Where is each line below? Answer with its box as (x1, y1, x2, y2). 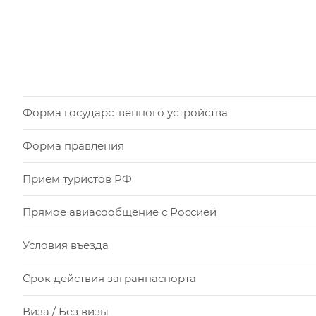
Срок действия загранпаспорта (23, 272, 196, 286)
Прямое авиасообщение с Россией (23, 205, 217, 219)
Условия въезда (23, 238, 109, 253)
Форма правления (23, 139, 124, 153)
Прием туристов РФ (23, 172, 132, 186)
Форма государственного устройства (23, 106, 228, 120)
